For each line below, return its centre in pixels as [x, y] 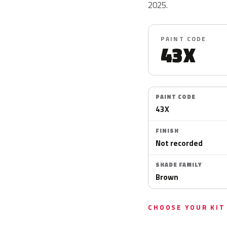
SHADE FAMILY [179, 165]
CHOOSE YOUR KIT [187, 207]
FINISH [167, 131]
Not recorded [179, 143]
